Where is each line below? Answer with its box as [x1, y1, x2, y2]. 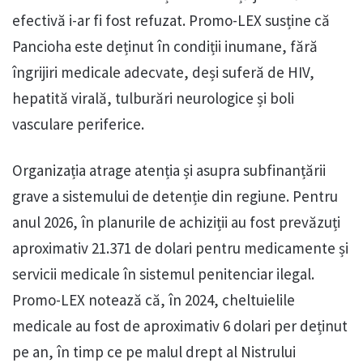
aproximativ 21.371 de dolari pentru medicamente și [12, 238, 348, 258]
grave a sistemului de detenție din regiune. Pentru [12, 186, 338, 207]
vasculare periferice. [12, 114, 144, 135]
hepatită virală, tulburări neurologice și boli [12, 88, 294, 109]
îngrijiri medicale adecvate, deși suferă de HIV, [12, 62, 314, 83]
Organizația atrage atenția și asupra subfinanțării [12, 160, 326, 181]
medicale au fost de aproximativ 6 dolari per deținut [12, 316, 348, 336]
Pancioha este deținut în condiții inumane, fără [12, 36, 318, 57]
